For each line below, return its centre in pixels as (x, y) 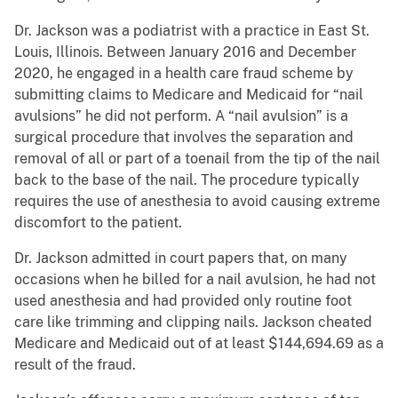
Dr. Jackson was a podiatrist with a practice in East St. (192, 31)
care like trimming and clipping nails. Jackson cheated (193, 322)
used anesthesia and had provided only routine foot (183, 301)
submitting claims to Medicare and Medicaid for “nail (189, 95)
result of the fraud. (75, 365)
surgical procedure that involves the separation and (184, 138)
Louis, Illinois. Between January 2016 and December (185, 52)
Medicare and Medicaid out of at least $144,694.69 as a (199, 344)
